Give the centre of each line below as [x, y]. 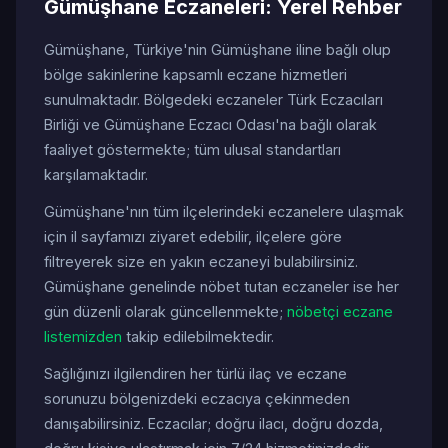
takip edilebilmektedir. [198, 336]
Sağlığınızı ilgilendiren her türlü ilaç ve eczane [195, 373]
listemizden [83, 336]
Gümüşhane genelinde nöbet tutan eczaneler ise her [221, 286]
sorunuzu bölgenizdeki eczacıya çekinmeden [197, 398]
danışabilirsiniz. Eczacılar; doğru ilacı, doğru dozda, [213, 423]
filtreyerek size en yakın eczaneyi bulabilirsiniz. [201, 261]
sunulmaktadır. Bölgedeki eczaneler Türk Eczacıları [213, 99]
